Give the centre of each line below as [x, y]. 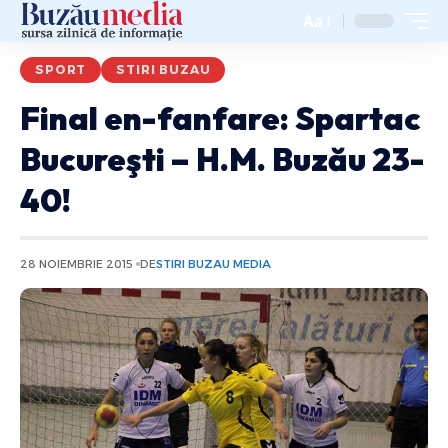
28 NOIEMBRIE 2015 [76, 264]
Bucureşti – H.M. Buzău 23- [222, 159]
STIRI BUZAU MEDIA [213, 264]
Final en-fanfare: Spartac [220, 118]
